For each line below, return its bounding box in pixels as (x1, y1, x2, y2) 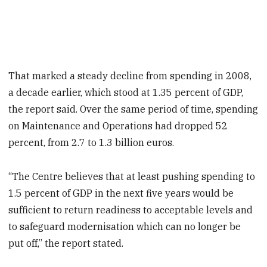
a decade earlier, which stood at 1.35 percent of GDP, (8, 86, 244, 99)
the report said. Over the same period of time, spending (8, 103, 259, 116)
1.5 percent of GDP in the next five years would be (8, 187, 234, 200)
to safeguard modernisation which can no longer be (8, 221, 241, 233)
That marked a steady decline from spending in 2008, (8, 70, 252, 82)
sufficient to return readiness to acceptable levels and (8, 204, 253, 216)
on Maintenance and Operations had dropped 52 (8, 120, 228, 132)
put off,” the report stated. (8, 237, 124, 250)
